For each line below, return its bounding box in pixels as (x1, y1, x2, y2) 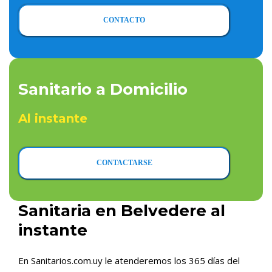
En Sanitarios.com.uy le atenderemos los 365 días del (18, 254, 240, 267)
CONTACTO (103, 16, 146, 24)
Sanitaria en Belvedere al (18, 201, 225, 220)
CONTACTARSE (96, 158, 152, 167)
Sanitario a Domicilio (18, 80, 188, 99)
